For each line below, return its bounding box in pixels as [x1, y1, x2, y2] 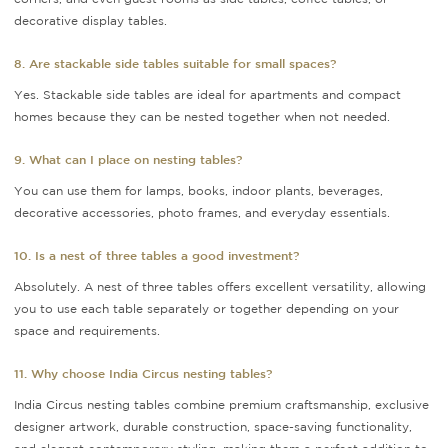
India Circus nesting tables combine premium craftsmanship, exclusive [14, 398, 429, 412]
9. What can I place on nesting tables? [14, 152, 242, 167]
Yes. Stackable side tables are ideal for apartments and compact [14, 88, 401, 102]
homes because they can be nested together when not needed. [14, 110, 390, 124]
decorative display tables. [14, 14, 167, 28]
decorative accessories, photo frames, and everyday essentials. [14, 206, 390, 220]
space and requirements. [14, 324, 160, 338]
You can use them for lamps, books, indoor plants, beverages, [14, 184, 383, 198]
